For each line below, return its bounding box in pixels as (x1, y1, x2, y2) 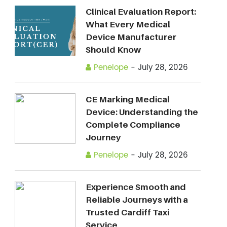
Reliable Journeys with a (85, 195, 188, 205)
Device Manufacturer (85, 32, 176, 42)
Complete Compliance (85, 120, 180, 130)
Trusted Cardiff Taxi (85, 207, 169, 217)
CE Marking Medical (85, 94, 170, 104)
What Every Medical (85, 19, 170, 29)
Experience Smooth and (85, 182, 186, 192)
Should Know (85, 45, 141, 55)
